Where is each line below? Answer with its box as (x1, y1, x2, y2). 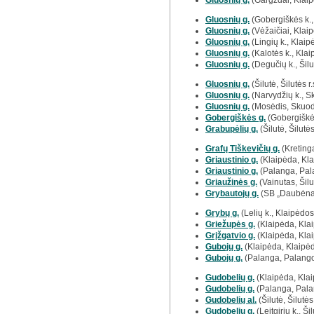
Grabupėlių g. (205, 124, 258, 134)
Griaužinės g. (205, 177, 257, 187)
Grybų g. (205, 208, 239, 218)
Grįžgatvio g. (205, 231, 255, 240)
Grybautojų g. (205, 189, 259, 198)
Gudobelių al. (205, 295, 257, 305)
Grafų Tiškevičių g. (205, 144, 280, 153)
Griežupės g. (205, 219, 255, 229)
